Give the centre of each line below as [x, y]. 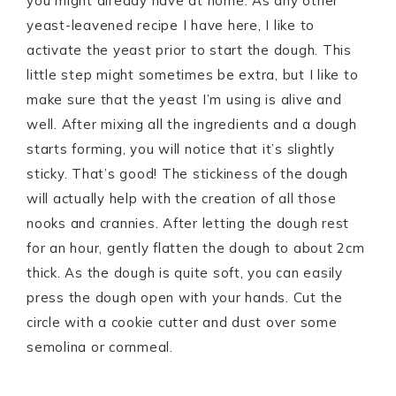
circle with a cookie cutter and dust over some [182, 322]
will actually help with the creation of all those [182, 198]
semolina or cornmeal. [100, 346]
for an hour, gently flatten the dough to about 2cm [196, 247]
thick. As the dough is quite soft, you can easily [185, 272]
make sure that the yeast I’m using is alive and [184, 99]
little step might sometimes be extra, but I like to [193, 74]
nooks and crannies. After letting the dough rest [188, 223]
